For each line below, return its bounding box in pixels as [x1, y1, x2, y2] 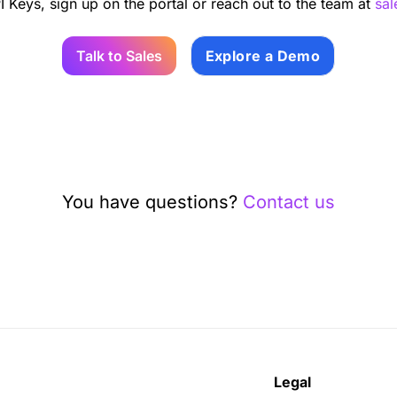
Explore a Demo [205, 47, 321, 65]
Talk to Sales [75, 47, 162, 65]
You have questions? [62, 191, 243, 213]
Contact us [243, 191, 335, 213]
